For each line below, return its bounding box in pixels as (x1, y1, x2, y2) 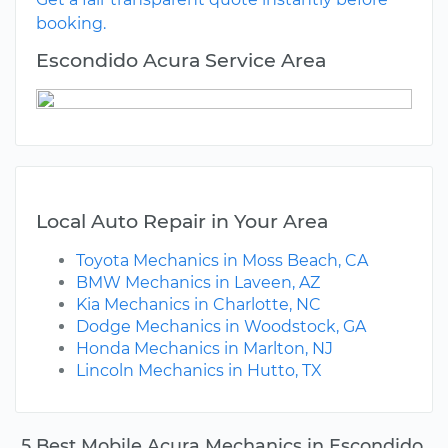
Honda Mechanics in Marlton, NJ (76, 339, 333, 359)
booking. (36, 14, 106, 34)
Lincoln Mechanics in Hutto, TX (76, 361, 322, 381)
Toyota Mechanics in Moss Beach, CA (76, 251, 368, 271)
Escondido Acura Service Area (36, 48, 326, 73)
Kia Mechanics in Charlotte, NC (76, 295, 321, 315)
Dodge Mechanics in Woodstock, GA (76, 317, 366, 337)
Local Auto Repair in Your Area (36, 209, 328, 234)
